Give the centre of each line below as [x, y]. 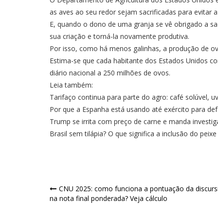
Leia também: [71, 85]
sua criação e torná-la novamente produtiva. [119, 36]
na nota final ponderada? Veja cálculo [109, 198]
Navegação [82, 191]
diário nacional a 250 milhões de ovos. [110, 73]
